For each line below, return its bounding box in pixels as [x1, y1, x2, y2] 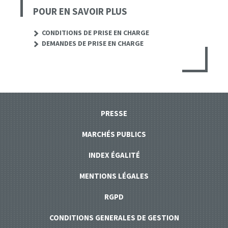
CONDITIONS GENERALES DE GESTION [49, 213, 179, 223]
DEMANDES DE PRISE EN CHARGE [42, 39, 144, 48]
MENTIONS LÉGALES [79, 171, 149, 181]
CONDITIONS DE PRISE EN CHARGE [42, 28, 149, 38]
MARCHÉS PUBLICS [82, 129, 146, 139]
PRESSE [101, 108, 127, 119]
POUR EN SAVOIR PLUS [33, 5, 127, 18]
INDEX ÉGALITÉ [88, 150, 140, 160]
